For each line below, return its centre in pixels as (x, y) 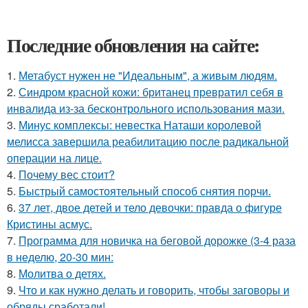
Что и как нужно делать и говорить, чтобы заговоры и (154, 290)
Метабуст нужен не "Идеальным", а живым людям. (148, 76)
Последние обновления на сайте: (133, 45)
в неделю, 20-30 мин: (60, 257)
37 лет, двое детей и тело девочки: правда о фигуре (150, 208)
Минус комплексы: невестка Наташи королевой (140, 125)
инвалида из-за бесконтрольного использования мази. (146, 109)
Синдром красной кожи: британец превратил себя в (151, 92)
